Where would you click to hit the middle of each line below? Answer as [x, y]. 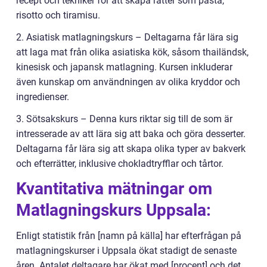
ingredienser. [43, 97]
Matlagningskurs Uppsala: [114, 210]
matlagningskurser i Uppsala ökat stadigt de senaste [126, 250]
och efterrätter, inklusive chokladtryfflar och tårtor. [120, 163]
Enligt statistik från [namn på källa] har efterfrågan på [129, 235]
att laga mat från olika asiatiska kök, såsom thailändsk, [132, 52]
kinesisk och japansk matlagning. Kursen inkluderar [124, 67]
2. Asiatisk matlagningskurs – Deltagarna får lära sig [127, 37]
